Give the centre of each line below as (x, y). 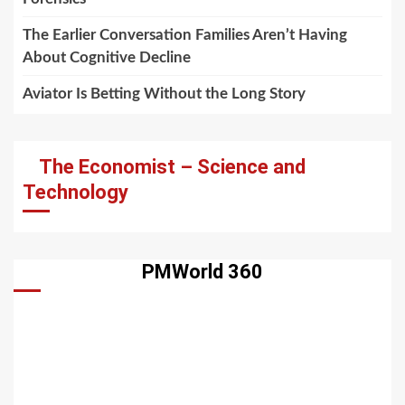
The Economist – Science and (172, 167)
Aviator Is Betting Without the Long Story (164, 94)
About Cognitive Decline (107, 58)
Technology (75, 193)
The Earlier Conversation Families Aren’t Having (185, 35)
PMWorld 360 (202, 272)
